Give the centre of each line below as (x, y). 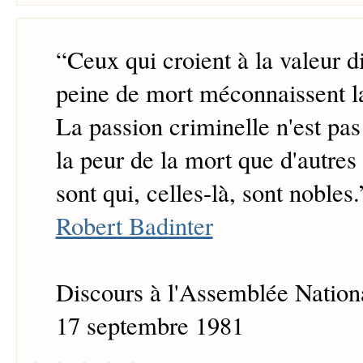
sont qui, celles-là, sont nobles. (207, 193)
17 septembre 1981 (149, 326)
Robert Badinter (134, 226)
